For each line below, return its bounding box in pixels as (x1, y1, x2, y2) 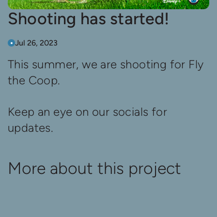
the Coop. (8, 73, 61, 87)
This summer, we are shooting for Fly (8, 57, 204, 71)
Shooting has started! (8, 8, 170, 29)
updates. (8, 120, 54, 135)
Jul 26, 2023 (15, 38, 58, 47)
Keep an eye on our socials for (8, 104, 167, 119)
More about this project (8, 158, 181, 178)
